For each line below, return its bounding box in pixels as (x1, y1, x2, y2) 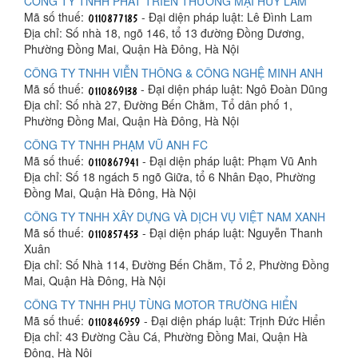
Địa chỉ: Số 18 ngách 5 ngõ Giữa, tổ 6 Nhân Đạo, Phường (24, 168, 316, 185)
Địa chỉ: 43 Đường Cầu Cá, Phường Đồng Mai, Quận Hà (24, 328, 308, 345)
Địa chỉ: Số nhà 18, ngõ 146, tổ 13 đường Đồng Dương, (24, 24, 304, 41)
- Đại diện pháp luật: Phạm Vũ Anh (139, 152, 317, 169)
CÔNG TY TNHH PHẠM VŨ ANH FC (24, 136, 208, 153)
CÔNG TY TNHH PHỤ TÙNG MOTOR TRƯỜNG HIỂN (24, 296, 297, 312)
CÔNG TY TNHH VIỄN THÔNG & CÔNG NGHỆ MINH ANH (24, 64, 323, 81)
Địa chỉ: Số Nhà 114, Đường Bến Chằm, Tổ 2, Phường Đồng (24, 256, 329, 272)
